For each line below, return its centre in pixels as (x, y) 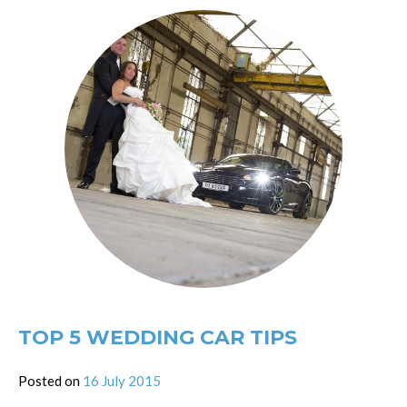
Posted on (50, 381)
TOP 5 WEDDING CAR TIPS (158, 338)
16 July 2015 (122, 381)
